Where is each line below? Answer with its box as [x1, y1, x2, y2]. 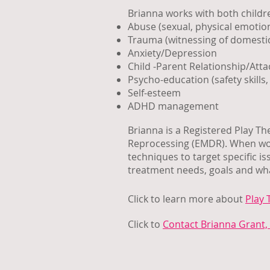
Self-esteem [128, 86, 181, 99]
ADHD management [128, 99, 219, 113]
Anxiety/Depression [128, 46, 217, 60]
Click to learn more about [128, 192, 245, 206]
